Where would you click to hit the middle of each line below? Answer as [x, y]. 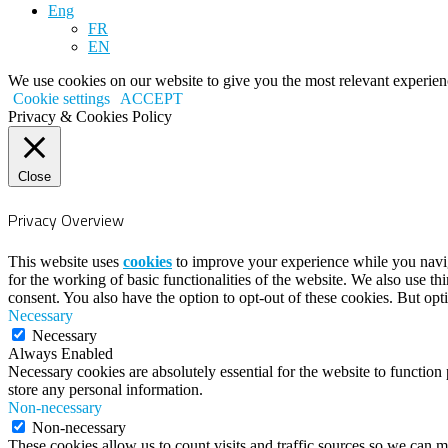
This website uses [65, 262]
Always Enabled [60, 354]
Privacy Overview [66, 219]
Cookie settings [61, 98]
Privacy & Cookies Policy [90, 116]
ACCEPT [151, 98]
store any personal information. [105, 390]
